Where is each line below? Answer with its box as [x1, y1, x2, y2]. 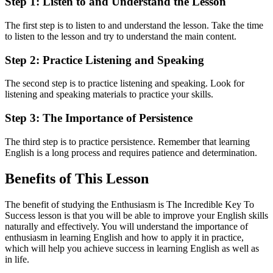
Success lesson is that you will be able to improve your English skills [5, 210, 268, 221]
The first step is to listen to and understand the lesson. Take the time [5, 20, 263, 31]
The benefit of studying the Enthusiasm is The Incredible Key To [5, 199, 254, 210]
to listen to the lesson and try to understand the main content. [5, 31, 236, 42]
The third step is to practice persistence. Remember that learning [5, 136, 250, 147]
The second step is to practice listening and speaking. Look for [5, 78, 244, 89]
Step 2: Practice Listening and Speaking [5, 53, 204, 66]
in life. [5, 253, 29, 264]
